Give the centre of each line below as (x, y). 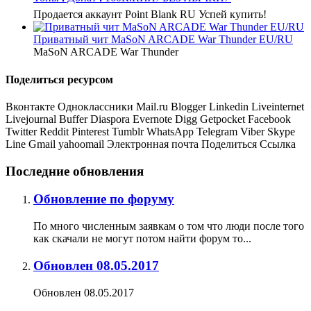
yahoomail (81, 144)
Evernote (152, 119)
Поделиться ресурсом (59, 79)
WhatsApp (170, 131)
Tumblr (128, 131)
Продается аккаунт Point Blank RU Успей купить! (150, 15)
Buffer (73, 119)
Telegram (217, 131)
